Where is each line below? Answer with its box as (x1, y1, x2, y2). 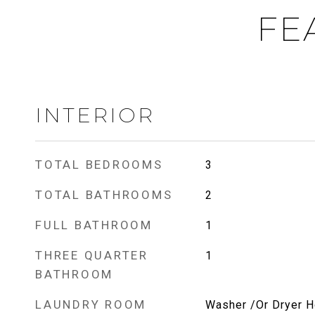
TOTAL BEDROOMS (35, 157, 163, 172)
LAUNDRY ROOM (35, 297, 146, 311)
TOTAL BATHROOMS (35, 188, 173, 202)
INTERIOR (35, 103, 155, 127)
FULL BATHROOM (35, 218, 153, 232)
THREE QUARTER (35, 248, 148, 262)
